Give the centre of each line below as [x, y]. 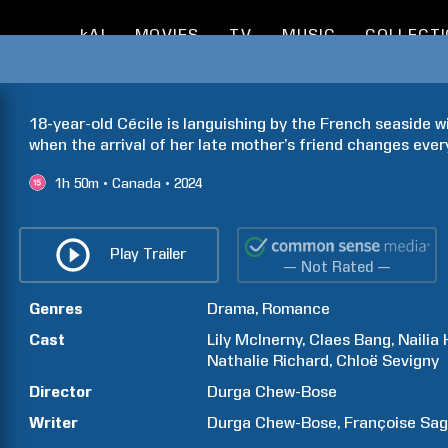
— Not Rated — [337, 267]
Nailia [419, 339]
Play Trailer [147, 253]
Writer [53, 422]
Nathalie [238, 360]
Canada [136, 183]
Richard [301, 360]
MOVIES [167, 35]
